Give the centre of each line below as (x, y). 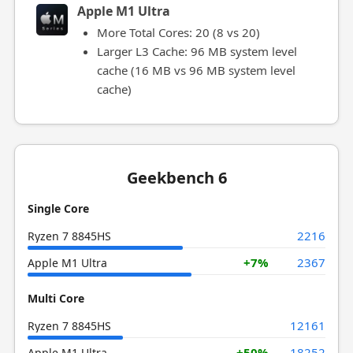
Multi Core (56, 298)
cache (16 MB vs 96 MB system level (196, 70)
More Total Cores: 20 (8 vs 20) (178, 32)
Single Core (58, 208)
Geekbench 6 (176, 178)
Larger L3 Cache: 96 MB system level (197, 51)
